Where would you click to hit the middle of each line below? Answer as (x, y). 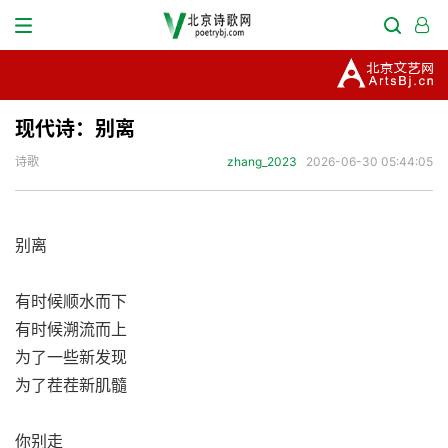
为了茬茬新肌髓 (71, 385)
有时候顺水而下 (71, 301)
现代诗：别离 (75, 129)
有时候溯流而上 (71, 329)
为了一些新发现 (71, 357)
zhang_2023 (262, 161)
